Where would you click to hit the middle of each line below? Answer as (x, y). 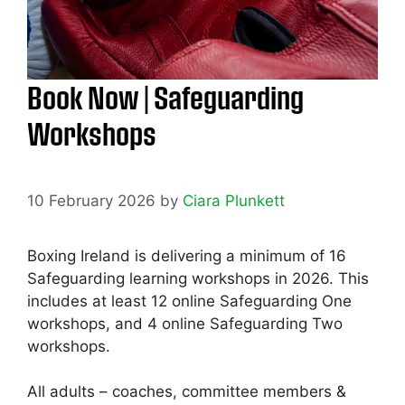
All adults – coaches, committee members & (187, 392)
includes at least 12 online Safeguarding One (189, 301)
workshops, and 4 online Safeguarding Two (185, 323)
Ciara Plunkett (234, 200)
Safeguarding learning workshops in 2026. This (198, 278)
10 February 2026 (91, 200)
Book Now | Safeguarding (165, 98)
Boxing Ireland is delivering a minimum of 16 (187, 255)
